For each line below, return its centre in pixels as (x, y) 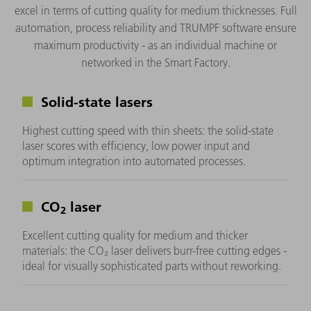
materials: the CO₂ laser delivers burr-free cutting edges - (154, 250)
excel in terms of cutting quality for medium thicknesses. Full (155, 10)
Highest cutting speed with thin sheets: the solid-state (148, 130)
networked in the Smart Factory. (155, 62)
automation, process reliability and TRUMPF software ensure (155, 27)
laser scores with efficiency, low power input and (136, 145)
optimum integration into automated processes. (134, 161)
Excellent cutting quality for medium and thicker (135, 235)
